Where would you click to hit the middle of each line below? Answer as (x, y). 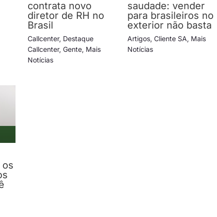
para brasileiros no (171, 15)
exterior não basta (170, 25)
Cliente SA (171, 38)
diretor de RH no (66, 15)
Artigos (139, 38)
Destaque (78, 38)
